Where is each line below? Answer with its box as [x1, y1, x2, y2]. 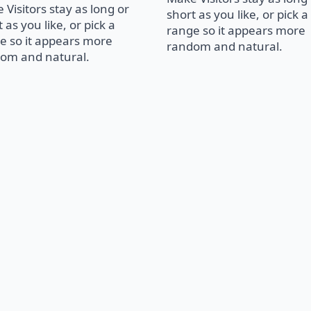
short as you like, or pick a [167, 6, 308, 23]
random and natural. [167, 38, 283, 55]
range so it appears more [167, 22, 305, 39]
